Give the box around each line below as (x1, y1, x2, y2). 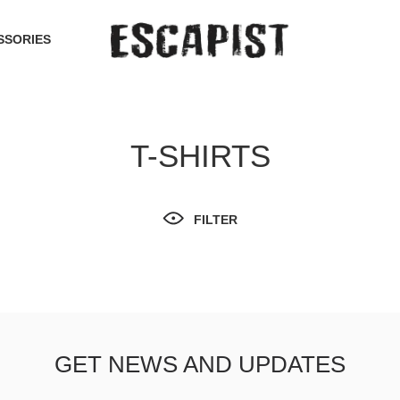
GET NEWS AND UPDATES (54, 351, 346, 379)
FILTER (194, 212, 237, 227)
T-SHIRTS (129, 138, 271, 173)
